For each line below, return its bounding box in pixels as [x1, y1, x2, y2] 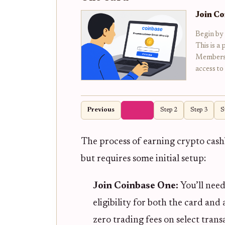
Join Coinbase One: [93, 181, 180, 191]
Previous [87, 107, 115, 114]
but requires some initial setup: [81, 154, 206, 164]
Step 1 [128, 107, 147, 114]
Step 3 [190, 107, 207, 114]
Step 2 [160, 107, 177, 114]
